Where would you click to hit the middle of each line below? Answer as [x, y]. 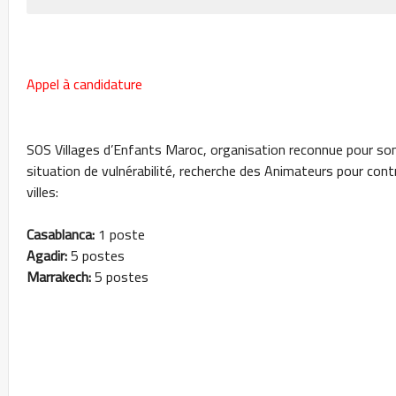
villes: [42, 192]
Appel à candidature [84, 84]
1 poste [122, 235]
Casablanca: [62, 235]
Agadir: [49, 256]
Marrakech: [61, 277]
